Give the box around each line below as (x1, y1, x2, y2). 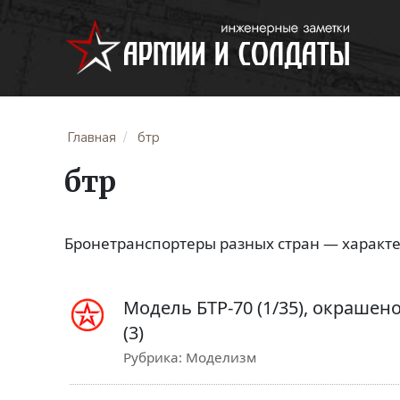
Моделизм (186, 348, 257, 366)
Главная (67, 129, 116, 146)
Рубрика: (123, 348, 187, 366)
